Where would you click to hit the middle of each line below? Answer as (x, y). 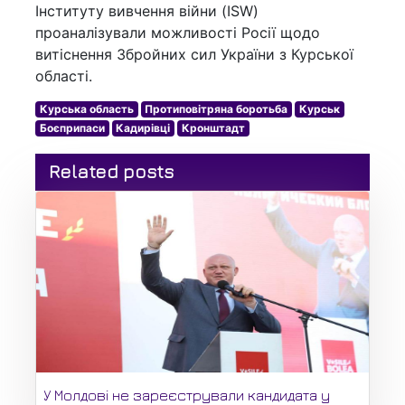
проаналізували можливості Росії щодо (178, 33)
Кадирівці (143, 128)
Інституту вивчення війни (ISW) (147, 11)
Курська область (86, 109)
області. (64, 76)
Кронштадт (213, 128)
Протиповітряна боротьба (217, 109)
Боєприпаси (72, 128)
